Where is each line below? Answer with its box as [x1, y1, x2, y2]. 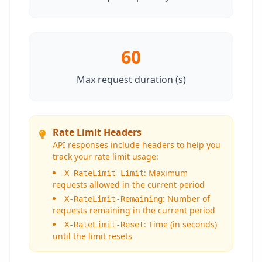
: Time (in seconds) [144, 219, 217, 230]
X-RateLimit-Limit [64, 168, 144, 178]
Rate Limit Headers [53, 126, 142, 139]
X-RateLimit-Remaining [64, 194, 163, 204]
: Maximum [144, 167, 188, 178]
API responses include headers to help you [53, 139, 220, 150]
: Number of [163, 193, 210, 204]
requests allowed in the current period [53, 179, 205, 190]
